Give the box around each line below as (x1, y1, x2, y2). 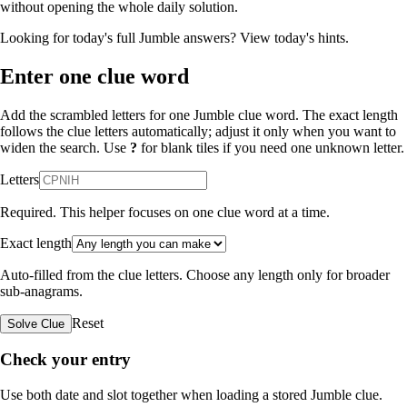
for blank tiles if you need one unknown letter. (137, 139, 404, 155)
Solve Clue (7, 316, 65, 331)
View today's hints (240, 29, 345, 45)
